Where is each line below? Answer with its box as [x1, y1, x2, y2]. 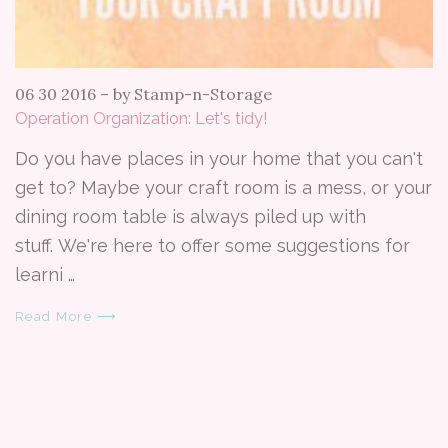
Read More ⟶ [15, 308, 118, 324]
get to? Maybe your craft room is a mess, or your [15, 176, 432, 198]
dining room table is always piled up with [15, 205, 366, 227]
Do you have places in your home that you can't [15, 147, 423, 169]
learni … [15, 263, 75, 285]
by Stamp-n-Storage [113, 83, 272, 104]
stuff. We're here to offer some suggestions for [15, 234, 410, 256]
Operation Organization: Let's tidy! [15, 108, 267, 128]
